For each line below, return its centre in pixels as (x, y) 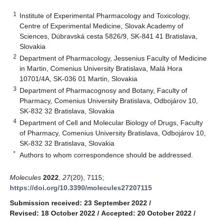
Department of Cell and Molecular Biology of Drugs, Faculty (111, 122)
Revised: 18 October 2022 (53, 213)
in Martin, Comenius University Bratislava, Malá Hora (101, 68)
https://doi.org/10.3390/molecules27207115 (81, 187)
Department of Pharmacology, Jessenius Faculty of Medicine (113, 58)
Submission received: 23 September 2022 (78, 203)
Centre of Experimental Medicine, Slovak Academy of (102, 26)
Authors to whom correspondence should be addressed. (107, 155)
